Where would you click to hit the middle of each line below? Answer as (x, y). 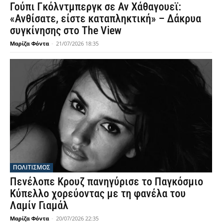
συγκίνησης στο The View (66, 31)
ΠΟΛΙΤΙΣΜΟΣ (31, 167)
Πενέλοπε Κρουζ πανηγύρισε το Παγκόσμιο (107, 181)
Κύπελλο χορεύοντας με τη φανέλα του (98, 193)
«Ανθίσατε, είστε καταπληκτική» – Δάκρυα (106, 19)
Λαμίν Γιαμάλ (39, 205)
